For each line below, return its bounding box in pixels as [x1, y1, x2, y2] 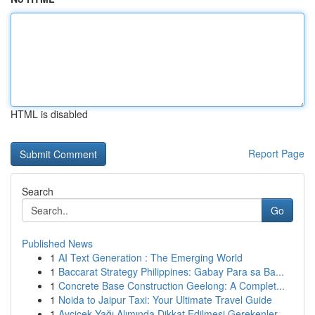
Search [22, 184, 53, 198]
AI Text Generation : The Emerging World [58, 250, 243, 264]
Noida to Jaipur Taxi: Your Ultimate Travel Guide [58, 292, 272, 307]
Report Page [248, 146, 304, 160]
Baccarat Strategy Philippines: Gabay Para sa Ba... [58, 264, 284, 278]
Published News [22, 236, 93, 250]
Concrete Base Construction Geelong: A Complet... [58, 278, 285, 292]
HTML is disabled [11, 107, 88, 121]
